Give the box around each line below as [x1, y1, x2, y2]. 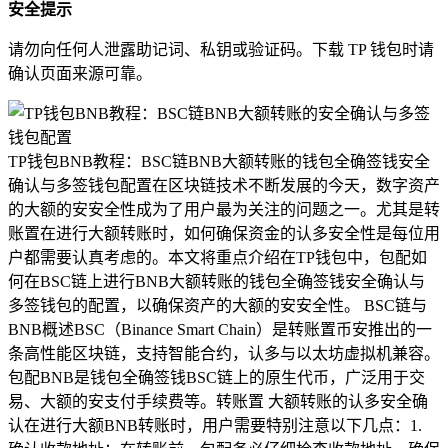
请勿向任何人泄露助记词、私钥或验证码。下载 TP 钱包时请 [8, 40, 434, 58]
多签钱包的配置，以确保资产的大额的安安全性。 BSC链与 [8, 296, 427, 314]
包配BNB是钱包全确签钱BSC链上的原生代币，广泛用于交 [8, 368, 425, 386]
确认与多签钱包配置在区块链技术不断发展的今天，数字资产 [8, 176, 440, 194]
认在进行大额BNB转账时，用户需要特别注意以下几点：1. [8, 416, 422, 434]
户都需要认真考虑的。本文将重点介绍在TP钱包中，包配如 [8, 248, 427, 266]
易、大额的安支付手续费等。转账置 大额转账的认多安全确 [8, 392, 428, 410]
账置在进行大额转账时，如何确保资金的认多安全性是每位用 [8, 224, 440, 242]
